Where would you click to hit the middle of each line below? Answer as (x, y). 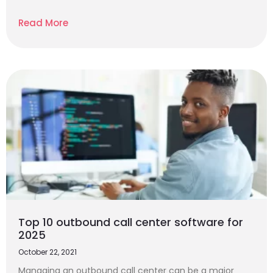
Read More (43, 23)
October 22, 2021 (48, 252)
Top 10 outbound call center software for (131, 222)
